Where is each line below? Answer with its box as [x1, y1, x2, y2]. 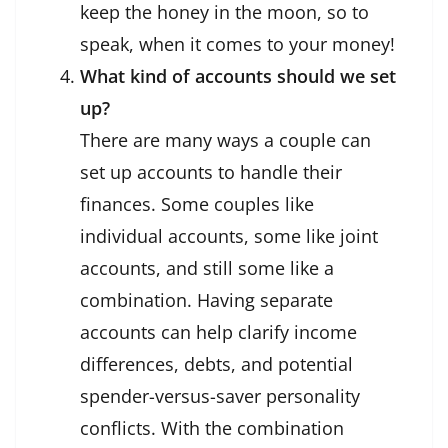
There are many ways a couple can [80, 128, 371, 153]
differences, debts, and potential [80, 352, 353, 377]
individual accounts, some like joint [80, 224, 378, 249]
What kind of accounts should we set [80, 64, 396, 89]
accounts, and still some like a [80, 256, 334, 281]
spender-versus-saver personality [80, 384, 360, 409]
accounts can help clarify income [80, 320, 357, 345]
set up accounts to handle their [80, 160, 342, 185]
